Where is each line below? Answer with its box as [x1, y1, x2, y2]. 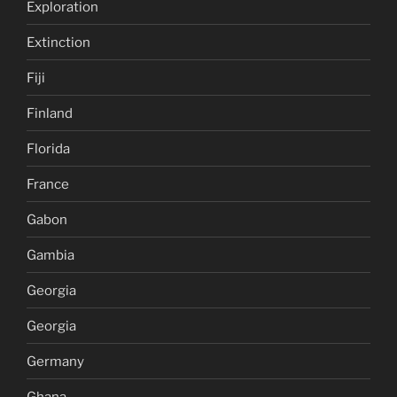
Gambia [27, 246, 74, 263]
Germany [27, 353, 84, 370]
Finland [27, 105, 73, 121]
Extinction [27, 34, 90, 51]
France [27, 175, 69, 192]
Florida [27, 140, 70, 157]
